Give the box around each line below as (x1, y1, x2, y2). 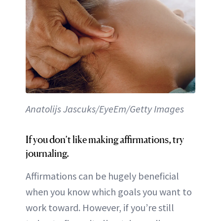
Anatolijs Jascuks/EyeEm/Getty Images (26, 103, 184, 115)
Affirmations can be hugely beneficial (26, 170, 179, 182)
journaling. (26, 147, 69, 159)
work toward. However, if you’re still (26, 201, 174, 214)
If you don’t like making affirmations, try (26, 134, 184, 146)
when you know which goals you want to (26, 185, 192, 198)
